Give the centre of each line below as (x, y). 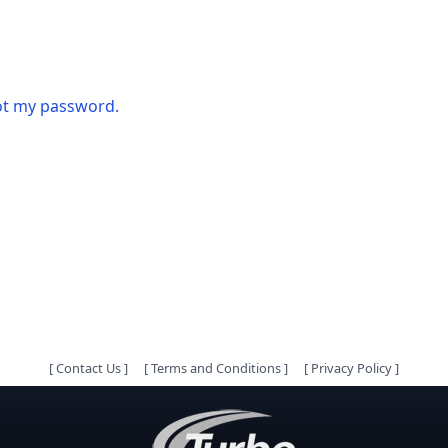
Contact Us (88, 368)
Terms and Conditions (216, 368)
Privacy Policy (351, 368)
